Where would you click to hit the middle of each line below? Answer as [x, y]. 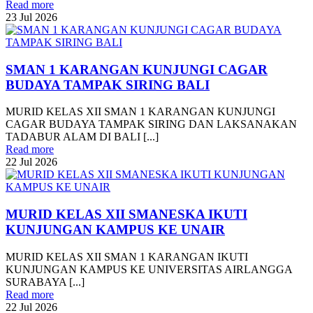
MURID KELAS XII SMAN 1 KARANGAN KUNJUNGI [140, 112]
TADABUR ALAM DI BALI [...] [82, 137]
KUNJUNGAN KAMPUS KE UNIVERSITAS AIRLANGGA [149, 269]
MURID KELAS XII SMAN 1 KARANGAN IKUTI [127, 256]
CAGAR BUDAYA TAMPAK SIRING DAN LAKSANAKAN [151, 124]
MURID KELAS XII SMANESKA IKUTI [126, 214]
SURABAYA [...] [45, 282]
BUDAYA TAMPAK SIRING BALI [108, 85]
